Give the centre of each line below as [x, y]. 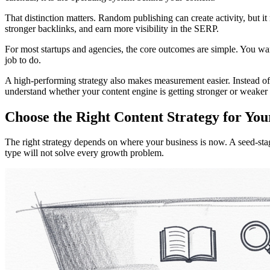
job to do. [23, 60]
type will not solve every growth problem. [84, 153]
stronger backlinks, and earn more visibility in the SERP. [112, 28]
